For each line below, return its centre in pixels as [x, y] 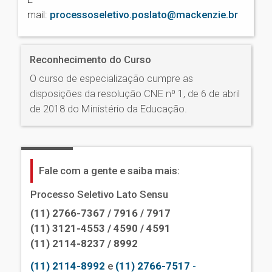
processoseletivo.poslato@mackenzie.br [144, 15]
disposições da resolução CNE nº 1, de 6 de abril [135, 94]
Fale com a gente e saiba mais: [109, 171]
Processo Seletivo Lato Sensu [99, 195]
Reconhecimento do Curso [90, 60]
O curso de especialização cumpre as [111, 79]
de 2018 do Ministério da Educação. [108, 109]
